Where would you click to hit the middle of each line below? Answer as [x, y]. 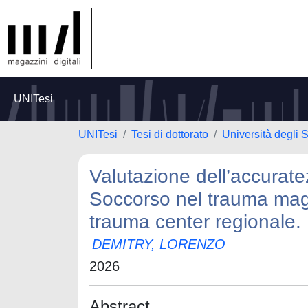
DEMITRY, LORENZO [159, 244]
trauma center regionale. [195, 222]
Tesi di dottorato [170, 134]
